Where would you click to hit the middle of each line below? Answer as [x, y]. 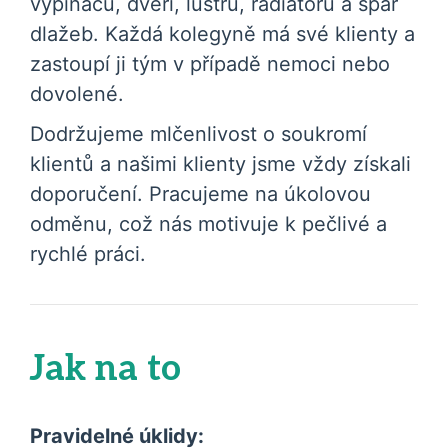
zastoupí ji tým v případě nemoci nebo [210, 64]
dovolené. [77, 94]
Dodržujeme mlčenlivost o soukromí [198, 134]
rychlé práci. [88, 254]
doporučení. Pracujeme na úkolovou [200, 194]
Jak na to [105, 369]
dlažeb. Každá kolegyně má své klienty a [222, 34]
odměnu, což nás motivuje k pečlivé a [208, 224]
